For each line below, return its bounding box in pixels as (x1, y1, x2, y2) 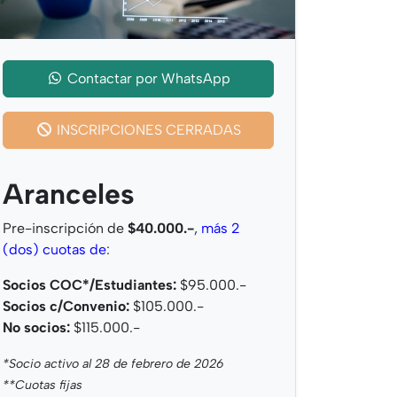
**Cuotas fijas (3, 378, 82, 393)
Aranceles (3, 177, 135, 212)
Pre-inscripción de (3, 220, 128, 237)
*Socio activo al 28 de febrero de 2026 (3, 356, 223, 372)
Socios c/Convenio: (3, 298, 129, 315)
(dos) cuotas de (3, 241, 106, 259)
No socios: (3, 319, 70, 337)
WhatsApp (161, 70, 230, 88)
